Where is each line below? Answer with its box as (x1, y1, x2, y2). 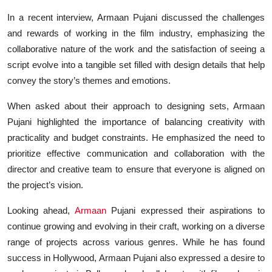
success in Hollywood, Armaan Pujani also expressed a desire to (7, 252, 265, 263)
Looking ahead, (7, 205, 75, 216)
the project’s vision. (7, 179, 83, 190)
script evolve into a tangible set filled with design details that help (7, 59, 265, 70)
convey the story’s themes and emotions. (7, 75, 171, 86)
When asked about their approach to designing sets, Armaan (7, 100, 265, 111)
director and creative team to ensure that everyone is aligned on (7, 163, 265, 174)
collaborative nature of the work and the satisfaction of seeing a (7, 43, 265, 54)
